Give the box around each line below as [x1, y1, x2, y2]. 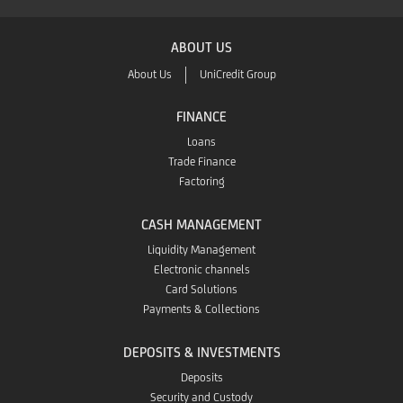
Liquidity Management [148, 242, 255, 256]
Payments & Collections [143, 301, 260, 316]
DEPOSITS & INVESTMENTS [122, 344, 281, 360]
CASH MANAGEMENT [141, 216, 262, 232]
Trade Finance [167, 154, 236, 168]
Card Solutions [166, 282, 237, 296]
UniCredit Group [200, 67, 276, 81]
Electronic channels [153, 262, 250, 276]
